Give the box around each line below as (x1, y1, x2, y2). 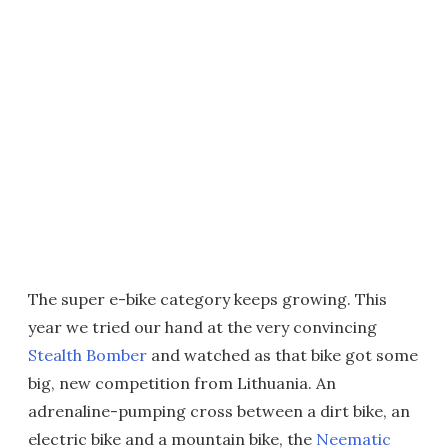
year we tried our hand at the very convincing (28, 317, 377, 338)
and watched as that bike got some (147, 345, 418, 366)
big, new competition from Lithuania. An (28, 373, 336, 394)
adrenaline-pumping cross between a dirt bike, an (28, 401, 410, 422)
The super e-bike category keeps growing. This (28, 289, 387, 310)
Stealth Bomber (28, 345, 147, 366)
